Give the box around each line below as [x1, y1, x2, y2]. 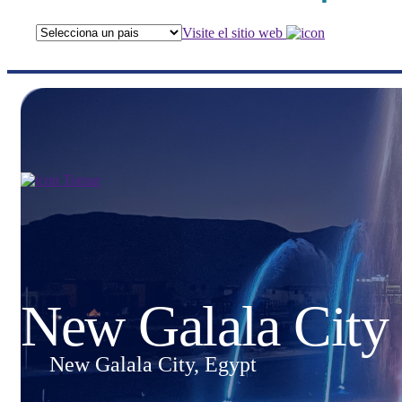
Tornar [59, 172, 100, 188]
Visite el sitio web [182, 24, 286, 40]
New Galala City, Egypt [49, 352, 257, 376]
